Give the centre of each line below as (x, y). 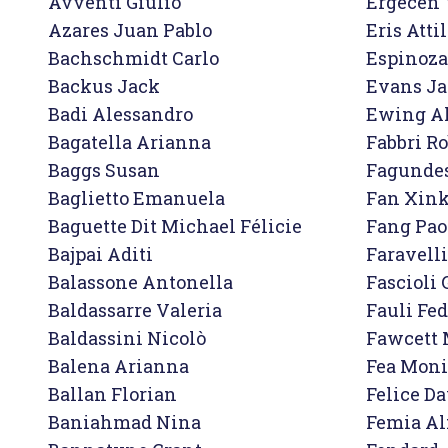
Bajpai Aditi (100, 254)
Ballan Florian (112, 394)
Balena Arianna (118, 366)
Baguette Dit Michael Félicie (175, 226)
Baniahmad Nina (124, 422)
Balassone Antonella (140, 282)
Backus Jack (104, 86)
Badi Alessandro (120, 114)
